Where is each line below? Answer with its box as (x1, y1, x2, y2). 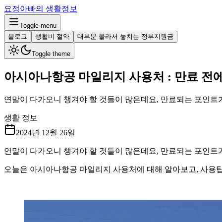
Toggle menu (20, 22, 56, 29)
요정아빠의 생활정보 (4, 4, 77, 13)
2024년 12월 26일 (16, 128, 75, 137)
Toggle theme (32, 50, 70, 57)
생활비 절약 (35, 33, 69, 40)
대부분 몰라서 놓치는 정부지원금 (77, 33, 173, 40)
